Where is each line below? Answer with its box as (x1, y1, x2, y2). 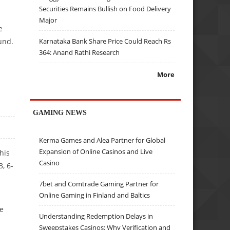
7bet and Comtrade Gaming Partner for (39, 179, 159, 189)
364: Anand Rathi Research (39, 48, 120, 57)
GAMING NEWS (33, 108, 87, 117)
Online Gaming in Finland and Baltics (39, 190, 150, 200)
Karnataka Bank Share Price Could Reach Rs (39, 36, 171, 46)
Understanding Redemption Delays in (39, 212, 154, 221)
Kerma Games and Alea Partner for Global (39, 136, 166, 145)
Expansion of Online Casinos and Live (39, 147, 153, 157)
